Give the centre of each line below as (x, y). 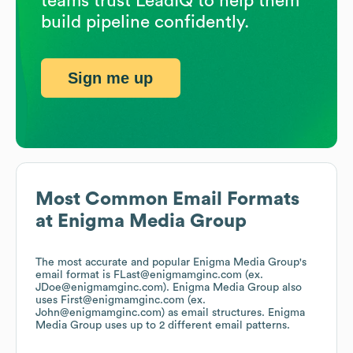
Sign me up (111, 78)
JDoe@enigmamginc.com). (104, 288)
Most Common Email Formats (167, 200)
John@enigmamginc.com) (100, 313)
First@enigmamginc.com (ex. (133, 301)
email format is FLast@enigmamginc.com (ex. (149, 275)
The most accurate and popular (114, 263)
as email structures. (216, 313)
